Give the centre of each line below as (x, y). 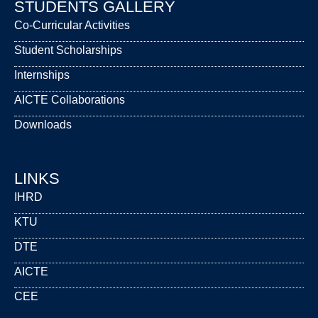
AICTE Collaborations (70, 100)
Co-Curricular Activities (72, 26)
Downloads (43, 125)
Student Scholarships (68, 50)
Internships (42, 75)
